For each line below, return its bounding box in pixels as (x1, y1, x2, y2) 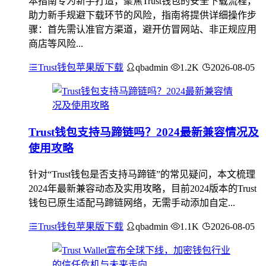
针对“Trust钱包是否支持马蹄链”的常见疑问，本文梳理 (28, 169, 255, 179)
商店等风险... (28, 39, 83, 49)
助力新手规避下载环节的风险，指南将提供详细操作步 (28, 10, 256, 21)
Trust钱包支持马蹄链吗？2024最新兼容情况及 (28, 125, 259, 138)
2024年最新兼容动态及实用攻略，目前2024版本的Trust (28, 183, 256, 194)
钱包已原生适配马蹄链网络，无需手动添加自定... (28, 197, 235, 208)
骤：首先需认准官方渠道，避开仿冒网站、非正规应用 (28, 24, 256, 35)
